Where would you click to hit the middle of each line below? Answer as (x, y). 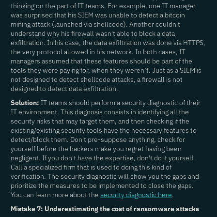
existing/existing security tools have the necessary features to (104, 130)
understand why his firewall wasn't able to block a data (93, 33)
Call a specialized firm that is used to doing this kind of (91, 167)
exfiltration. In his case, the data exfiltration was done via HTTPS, (108, 43)
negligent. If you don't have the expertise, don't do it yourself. (103, 158)
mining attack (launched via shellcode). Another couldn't (96, 24)
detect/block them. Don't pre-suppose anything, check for (98, 139)
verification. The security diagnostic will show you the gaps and (105, 176)
